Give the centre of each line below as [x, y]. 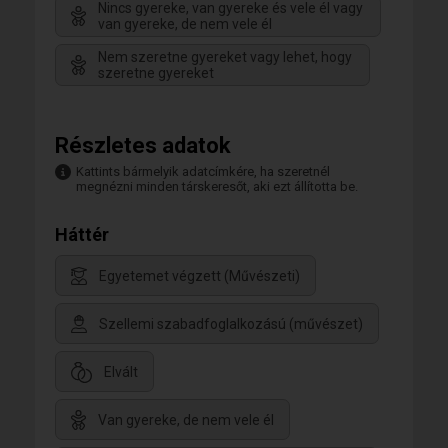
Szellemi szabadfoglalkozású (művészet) [231, 324]
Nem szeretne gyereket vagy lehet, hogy [225, 57]
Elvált [121, 372]
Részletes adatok [143, 146]
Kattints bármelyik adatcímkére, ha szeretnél [203, 172]
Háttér [82, 235]
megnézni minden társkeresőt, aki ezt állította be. [217, 187]
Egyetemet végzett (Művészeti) [199, 276]
